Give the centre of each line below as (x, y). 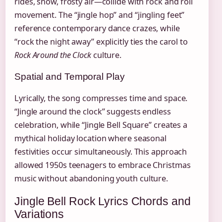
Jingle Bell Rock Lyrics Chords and (103, 201)
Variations (39, 214)
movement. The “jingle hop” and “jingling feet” (100, 15)
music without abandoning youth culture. (91, 178)
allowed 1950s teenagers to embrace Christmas (103, 165)
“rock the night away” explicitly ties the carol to (101, 41)
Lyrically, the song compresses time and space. (101, 98)
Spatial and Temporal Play (70, 76)
